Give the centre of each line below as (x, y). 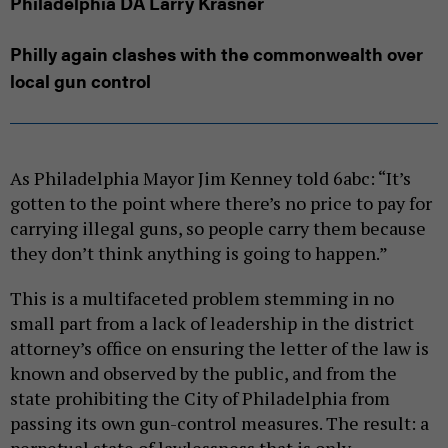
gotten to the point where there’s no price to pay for (221, 181)
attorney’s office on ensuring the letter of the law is (219, 326)
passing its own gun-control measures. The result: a (219, 401)
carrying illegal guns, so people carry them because (218, 206)
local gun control (80, 81)
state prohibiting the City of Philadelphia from (200, 376)
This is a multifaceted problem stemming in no (202, 276)
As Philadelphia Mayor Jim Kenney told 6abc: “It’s (210, 156)
